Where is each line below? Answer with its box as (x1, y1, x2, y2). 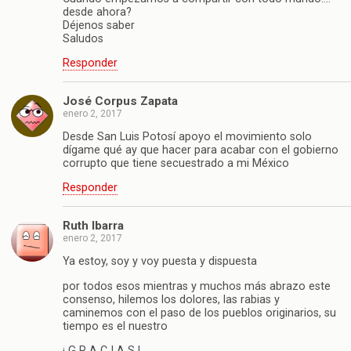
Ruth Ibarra (63, 218, 124, 233)
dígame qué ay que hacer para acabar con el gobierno (63, 143, 338, 157)
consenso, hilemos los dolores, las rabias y (63, 292, 280, 306)
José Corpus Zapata (63, 93, 178, 108)
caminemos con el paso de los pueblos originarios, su (63, 306, 336, 320)
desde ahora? (63, 5, 132, 19)
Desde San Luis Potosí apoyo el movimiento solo (63, 130, 312, 144)
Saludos (63, 31, 103, 45)
